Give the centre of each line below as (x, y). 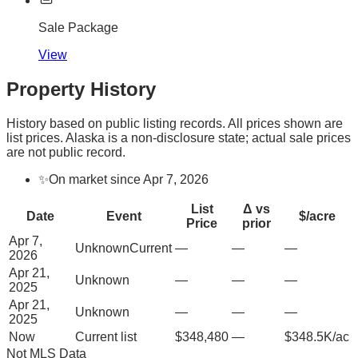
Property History (81, 89)
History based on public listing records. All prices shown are (175, 123)
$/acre (317, 216)
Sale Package (78, 28)
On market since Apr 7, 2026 (129, 179)
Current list (106, 336)
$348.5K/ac (317, 336)
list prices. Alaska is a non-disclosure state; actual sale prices (179, 137)
